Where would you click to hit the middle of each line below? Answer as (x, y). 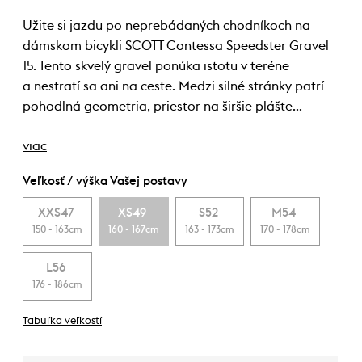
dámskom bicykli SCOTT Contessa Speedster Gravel (176, 46)
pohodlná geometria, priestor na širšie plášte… (162, 107)
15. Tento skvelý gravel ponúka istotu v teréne (156, 66)
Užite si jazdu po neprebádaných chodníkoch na (166, 26)
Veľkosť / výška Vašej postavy (105, 181)
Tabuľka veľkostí (62, 321)
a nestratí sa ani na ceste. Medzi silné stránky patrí (173, 86)
